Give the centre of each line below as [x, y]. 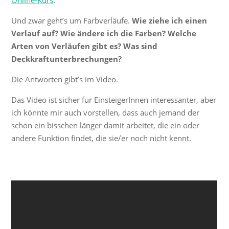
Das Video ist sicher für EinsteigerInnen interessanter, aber [114, 99]
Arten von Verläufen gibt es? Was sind [85, 46]
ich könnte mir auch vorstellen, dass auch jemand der [106, 112]
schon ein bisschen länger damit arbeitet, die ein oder [106, 125]
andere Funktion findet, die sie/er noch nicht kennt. [101, 138]
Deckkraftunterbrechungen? [67, 59]
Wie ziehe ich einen [170, 20]
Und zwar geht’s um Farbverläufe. [72, 20]
